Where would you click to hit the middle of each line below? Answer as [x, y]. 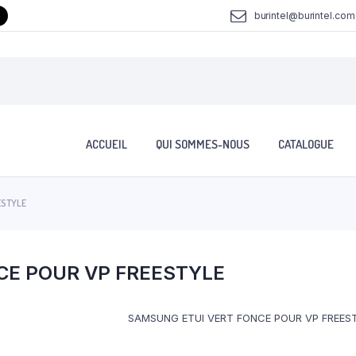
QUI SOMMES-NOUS [203, 145]
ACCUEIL [106, 145]
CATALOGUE [306, 145]
